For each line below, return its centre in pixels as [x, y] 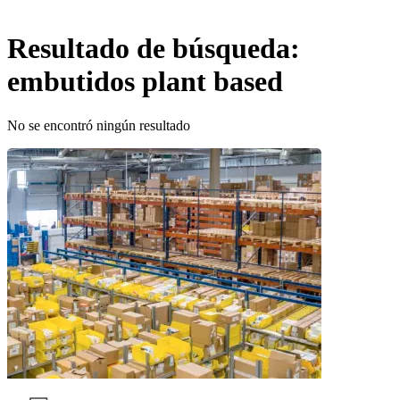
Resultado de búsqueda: [154, 49]
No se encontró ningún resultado [99, 125]
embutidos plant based [145, 82]
